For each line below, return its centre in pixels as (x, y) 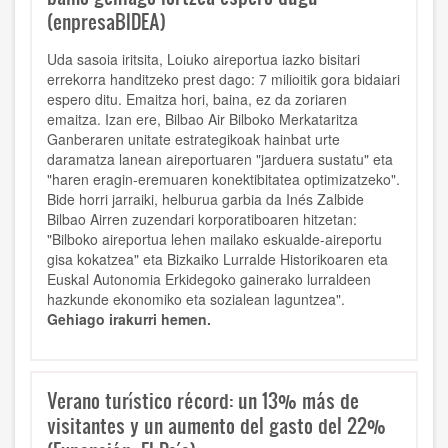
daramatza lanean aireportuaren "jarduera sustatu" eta (220, 159)
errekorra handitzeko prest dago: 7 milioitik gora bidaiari (223, 79)
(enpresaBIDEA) (106, 21)
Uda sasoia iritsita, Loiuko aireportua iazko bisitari (203, 59)
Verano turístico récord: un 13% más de (203, 400)
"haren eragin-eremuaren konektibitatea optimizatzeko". (223, 179)
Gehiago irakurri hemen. (129, 319)
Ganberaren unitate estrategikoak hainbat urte (193, 139)
